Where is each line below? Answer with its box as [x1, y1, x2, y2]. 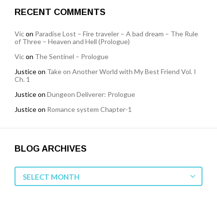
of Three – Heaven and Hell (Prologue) [15, 37, 130, 46]
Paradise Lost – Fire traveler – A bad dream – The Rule [35, 29, 198, 38]
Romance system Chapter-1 [47, 105, 132, 113]
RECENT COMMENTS [15, 7, 106, 17]
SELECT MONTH [23, 172, 79, 181]
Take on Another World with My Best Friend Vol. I [47, 67, 196, 76]
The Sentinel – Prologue [35, 52, 108, 61]
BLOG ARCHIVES [15, 143, 87, 154]
